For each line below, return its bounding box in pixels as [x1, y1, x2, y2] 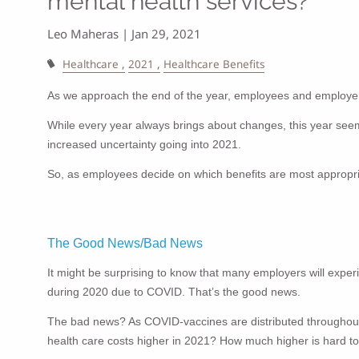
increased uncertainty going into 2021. [47, 137, 242, 151]
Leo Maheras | [47, 25, 132, 42]
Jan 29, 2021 [131, 25, 202, 42]
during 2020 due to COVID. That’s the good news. [47, 285, 301, 299]
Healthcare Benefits [163, 56, 265, 71]
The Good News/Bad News [47, 236, 204, 250]
